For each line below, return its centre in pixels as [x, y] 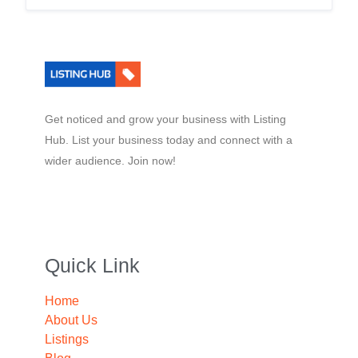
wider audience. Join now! [110, 161]
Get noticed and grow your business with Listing [165, 119]
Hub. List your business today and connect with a [169, 140]
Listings [67, 339]
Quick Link [92, 265]
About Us [71, 320]
